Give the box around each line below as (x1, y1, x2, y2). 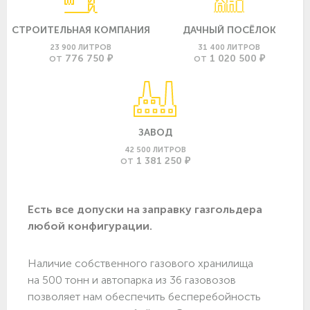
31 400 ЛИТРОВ (198, 42, 260, 52)
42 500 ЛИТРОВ (124, 144, 186, 154)
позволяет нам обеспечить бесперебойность (28, 289, 261, 303)
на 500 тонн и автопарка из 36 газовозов (28, 273, 236, 286)
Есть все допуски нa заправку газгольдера (28, 202, 262, 216)
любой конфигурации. (28, 219, 152, 232)
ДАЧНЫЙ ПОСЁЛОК (182, 24, 276, 36)
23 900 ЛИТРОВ (51, 42, 111, 52)
